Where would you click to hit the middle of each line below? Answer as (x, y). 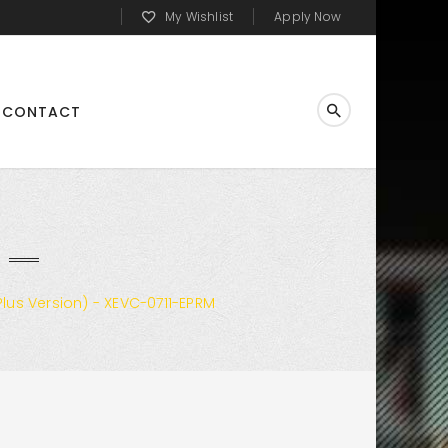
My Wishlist (199, 16)
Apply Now (307, 16)
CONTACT (41, 112)
